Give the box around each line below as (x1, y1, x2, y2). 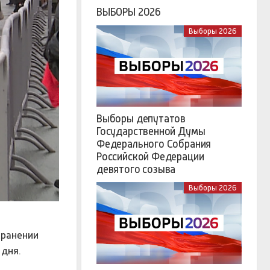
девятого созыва (96, 163, 176, 176)
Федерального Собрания (96, 138, 212, 151)
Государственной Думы (96, 125, 206, 138)
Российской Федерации (96, 151, 204, 163)
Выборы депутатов (96, 113, 186, 125)
